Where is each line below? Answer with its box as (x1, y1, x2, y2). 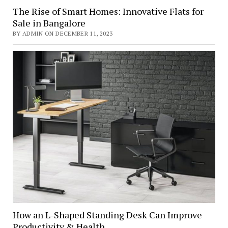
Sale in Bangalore (12, 17, 85, 30)
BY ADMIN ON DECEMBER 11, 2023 (12, 30, 113, 38)
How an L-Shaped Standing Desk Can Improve (12, 208, 202, 221)
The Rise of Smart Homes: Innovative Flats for (12, 5, 204, 18)
